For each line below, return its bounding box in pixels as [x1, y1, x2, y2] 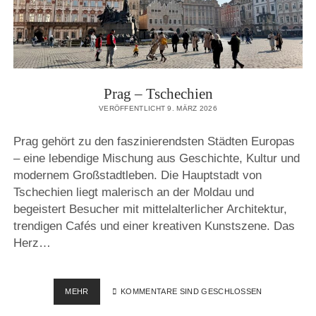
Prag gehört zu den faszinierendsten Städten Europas [13, 134, 295, 148]
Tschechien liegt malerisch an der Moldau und [13, 185, 254, 199]
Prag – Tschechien [103, 85, 213, 103]
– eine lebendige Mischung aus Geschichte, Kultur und [13, 151, 300, 165]
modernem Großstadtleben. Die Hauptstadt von [13, 168, 262, 182]
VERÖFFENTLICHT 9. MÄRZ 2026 [98, 104, 218, 113]
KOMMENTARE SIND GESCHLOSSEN [118, 287, 262, 296]
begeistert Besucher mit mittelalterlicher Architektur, [13, 202, 287, 216]
